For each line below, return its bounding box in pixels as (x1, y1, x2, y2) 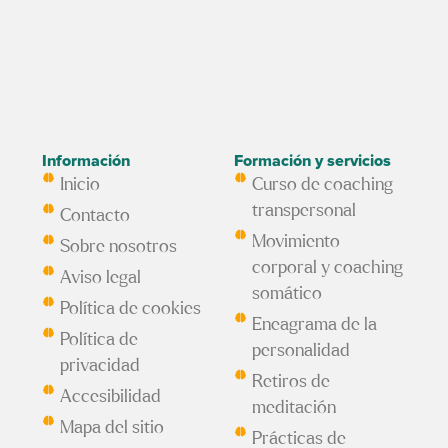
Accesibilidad (60, 388, 162, 407)
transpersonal (252, 202, 357, 221)
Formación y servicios (234, 153, 391, 170)
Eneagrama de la (252, 316, 378, 335)
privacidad (60, 357, 141, 376)
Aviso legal (60, 269, 142, 288)
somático (252, 285, 323, 304)
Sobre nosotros (60, 238, 178, 257)
